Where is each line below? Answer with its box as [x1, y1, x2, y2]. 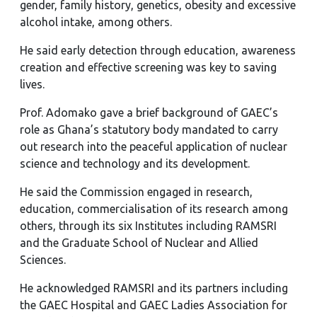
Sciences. [20, 253, 66, 266]
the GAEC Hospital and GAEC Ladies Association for [20, 299, 287, 311]
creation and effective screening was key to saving [20, 61, 277, 74]
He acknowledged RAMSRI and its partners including [20, 282, 288, 294]
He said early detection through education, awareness [20, 44, 296, 57]
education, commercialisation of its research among [20, 202, 288, 215]
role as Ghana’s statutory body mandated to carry [20, 123, 278, 136]
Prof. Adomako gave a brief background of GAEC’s [20, 106, 278, 119]
